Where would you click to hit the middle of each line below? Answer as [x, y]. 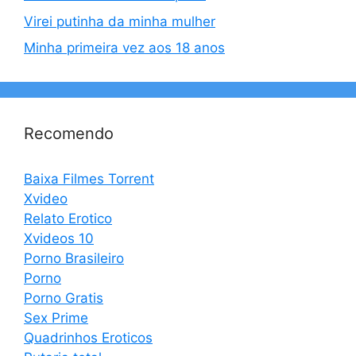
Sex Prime [56, 318]
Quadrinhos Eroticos [88, 338]
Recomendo [69, 133]
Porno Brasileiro [74, 258]
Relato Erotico [68, 219]
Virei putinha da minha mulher [120, 21]
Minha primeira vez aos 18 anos [124, 48]
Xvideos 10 [59, 238]
